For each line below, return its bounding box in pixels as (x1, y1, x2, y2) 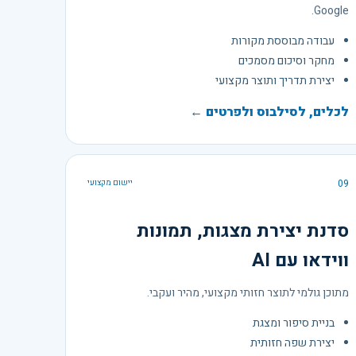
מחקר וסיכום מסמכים (238, 52, 335, 69)
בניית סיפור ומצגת (253, 314, 335, 331)
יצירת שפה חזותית (250, 334, 335, 351)
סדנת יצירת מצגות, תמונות (137, 217, 350, 245)
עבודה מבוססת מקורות (231, 32, 335, 49)
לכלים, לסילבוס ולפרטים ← (190, 102, 350, 122)
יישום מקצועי (87, 176, 133, 188)
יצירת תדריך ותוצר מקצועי (215, 72, 335, 89)
